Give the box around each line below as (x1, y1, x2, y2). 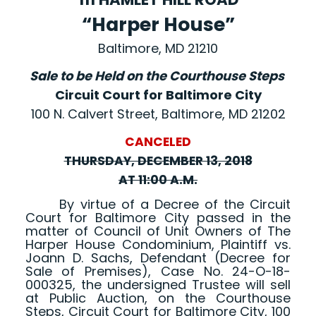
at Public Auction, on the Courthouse (25, 289, 291, 308)
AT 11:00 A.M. (119, 171, 197, 189)
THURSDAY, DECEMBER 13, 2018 (63, 152, 253, 170)
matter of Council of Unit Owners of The (25, 222, 291, 241)
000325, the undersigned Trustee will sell (25, 276, 291, 294)
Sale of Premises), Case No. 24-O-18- (25, 262, 291, 281)
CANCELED (125, 133, 191, 151)
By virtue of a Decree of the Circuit (25, 195, 291, 214)
